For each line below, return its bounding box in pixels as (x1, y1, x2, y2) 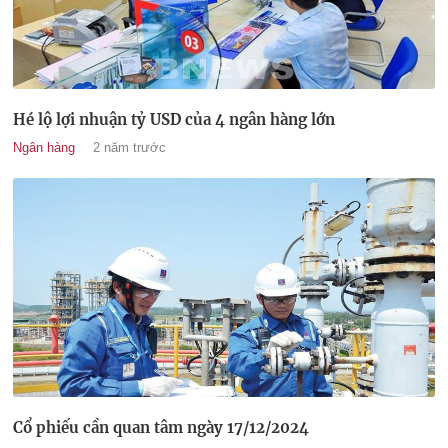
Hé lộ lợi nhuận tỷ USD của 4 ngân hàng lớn (13, 109, 335, 129)
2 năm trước (93, 139, 166, 155)
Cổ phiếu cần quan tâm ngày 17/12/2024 (13, 417, 309, 437)
